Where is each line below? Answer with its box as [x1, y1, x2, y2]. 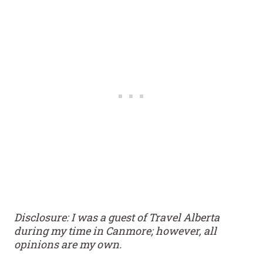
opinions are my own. [14, 237, 122, 251]
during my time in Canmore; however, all [14, 223, 217, 238]
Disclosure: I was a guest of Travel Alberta [14, 210, 220, 224]
